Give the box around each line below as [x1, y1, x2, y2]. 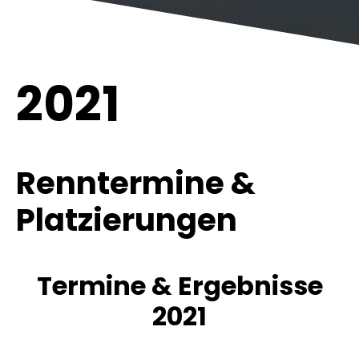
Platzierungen [16, 199, 237, 242]
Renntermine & [16, 162, 256, 205]
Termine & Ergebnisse [36, 268, 323, 305]
